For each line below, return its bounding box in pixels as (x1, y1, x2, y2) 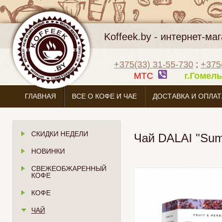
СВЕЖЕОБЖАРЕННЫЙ (31, 165, 107, 172)
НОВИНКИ (31, 147, 65, 155)
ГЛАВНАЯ (25, 92, 56, 100)
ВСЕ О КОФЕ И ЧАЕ (72, 92, 137, 100)
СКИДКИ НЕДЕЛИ (31, 130, 88, 138)
